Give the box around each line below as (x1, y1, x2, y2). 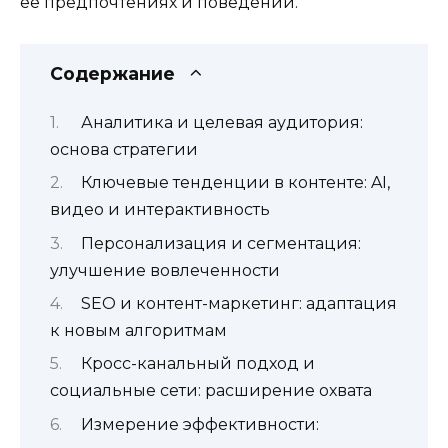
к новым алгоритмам (50, 321, 227, 341)
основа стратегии (50, 139, 198, 159)
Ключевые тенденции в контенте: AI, (80, 173, 390, 193)
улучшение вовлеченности (50, 260, 280, 280)
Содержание (50, 62, 175, 84)
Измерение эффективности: (80, 414, 319, 434)
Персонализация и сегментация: (80, 233, 361, 253)
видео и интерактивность (50, 200, 270, 220)
